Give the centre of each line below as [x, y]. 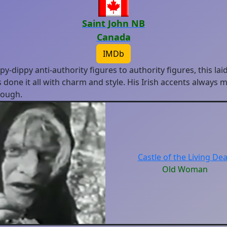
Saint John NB [113, 23]
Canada [113, 37]
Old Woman [185, 169]
